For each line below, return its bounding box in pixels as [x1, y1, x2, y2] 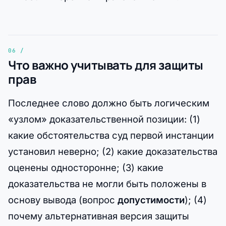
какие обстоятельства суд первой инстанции [8, 129, 214, 141]
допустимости [118, 194, 185, 205]
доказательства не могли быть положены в [8, 178, 206, 189]
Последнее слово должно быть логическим [8, 97, 209, 108]
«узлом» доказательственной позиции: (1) [8, 113, 200, 125]
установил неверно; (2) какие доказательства [8, 145, 217, 157]
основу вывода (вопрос [8, 194, 118, 205]
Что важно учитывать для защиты [8, 56, 203, 73]
